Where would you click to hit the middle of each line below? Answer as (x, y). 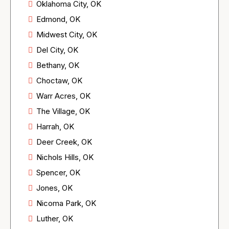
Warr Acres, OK (63, 96)
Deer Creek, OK (64, 142)
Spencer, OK (58, 173)
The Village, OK (63, 111)
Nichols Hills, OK (65, 157)
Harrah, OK (55, 127)
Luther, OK (55, 219)
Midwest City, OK (67, 35)
